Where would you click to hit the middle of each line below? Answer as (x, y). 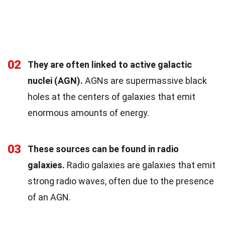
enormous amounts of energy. (88, 113)
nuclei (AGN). (55, 80)
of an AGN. (49, 197)
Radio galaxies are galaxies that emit (140, 165)
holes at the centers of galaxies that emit (111, 96)
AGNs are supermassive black (145, 80)
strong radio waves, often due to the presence (121, 181)
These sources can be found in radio (103, 149)
